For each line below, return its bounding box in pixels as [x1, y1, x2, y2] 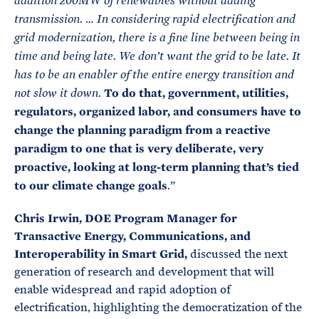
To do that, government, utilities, [104, 85, 288, 100]
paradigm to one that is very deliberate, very [14, 141, 263, 156]
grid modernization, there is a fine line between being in [14, 31, 300, 44]
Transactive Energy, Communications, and [14, 229, 251, 244]
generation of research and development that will [14, 264, 274, 279]
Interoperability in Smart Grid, [14, 246, 190, 261]
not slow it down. [14, 87, 104, 100]
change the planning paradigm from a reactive [14, 122, 271, 137]
